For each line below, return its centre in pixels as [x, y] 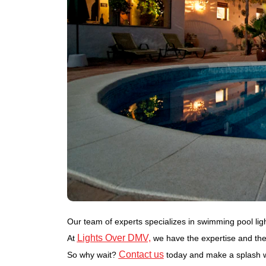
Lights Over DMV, [114, 237]
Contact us [141, 254]
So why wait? [93, 254]
